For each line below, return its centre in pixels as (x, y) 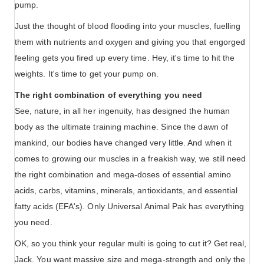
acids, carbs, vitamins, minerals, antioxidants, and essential (126, 191)
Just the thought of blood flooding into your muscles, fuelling (128, 26)
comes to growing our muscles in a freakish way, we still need (131, 159)
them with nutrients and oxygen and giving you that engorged (130, 42)
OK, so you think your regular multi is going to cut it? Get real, (131, 244)
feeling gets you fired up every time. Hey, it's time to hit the (125, 58)
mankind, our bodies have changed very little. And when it (123, 143)
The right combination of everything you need (109, 95)
